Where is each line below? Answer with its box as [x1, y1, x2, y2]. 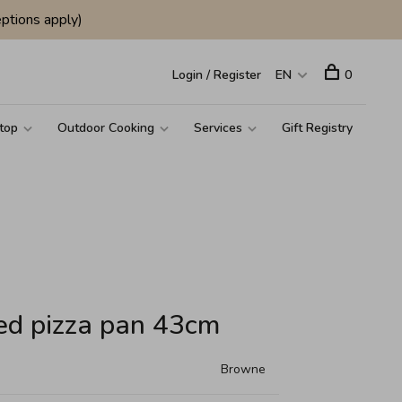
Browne [221, 361, 266, 378]
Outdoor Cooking [57, 119, 154, 136]
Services [194, 119, 242, 136]
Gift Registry [282, 119, 353, 136]
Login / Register [172, 66, 261, 83]
